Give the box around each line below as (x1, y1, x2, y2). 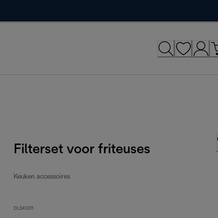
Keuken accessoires (14, 173, 71, 180)
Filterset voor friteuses (14, 143, 151, 156)
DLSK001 (14, 206, 34, 211)
